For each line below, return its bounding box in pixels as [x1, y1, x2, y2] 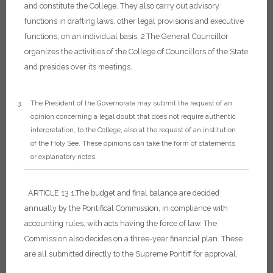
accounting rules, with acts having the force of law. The [24, 218, 217, 228]
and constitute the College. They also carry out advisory [24, 1, 219, 11]
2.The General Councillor [141, 32, 229, 41]
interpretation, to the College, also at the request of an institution [30, 125, 236, 134]
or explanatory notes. [30, 152, 97, 161]
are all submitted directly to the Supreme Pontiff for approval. [24, 249, 238, 258]
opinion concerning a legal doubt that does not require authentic [30, 112, 236, 121]
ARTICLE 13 [28, 188, 69, 197]
